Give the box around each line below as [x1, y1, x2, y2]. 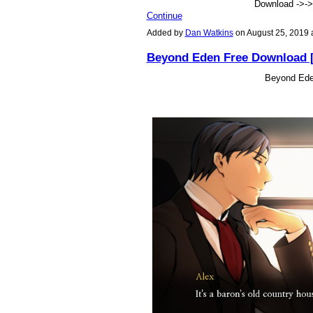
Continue [146, 10, 182, 21]
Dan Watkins [184, 27, 233, 38]
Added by [146, 27, 185, 38]
